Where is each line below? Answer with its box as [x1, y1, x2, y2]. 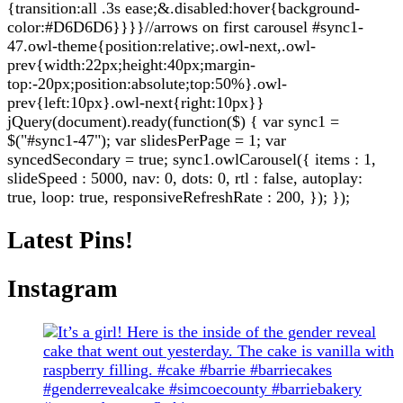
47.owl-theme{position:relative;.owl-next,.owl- [7, 36, 316, 55]
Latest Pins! [7, 227, 133, 255]
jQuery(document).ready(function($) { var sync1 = [7, 112, 339, 130]
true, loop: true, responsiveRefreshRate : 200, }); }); [7, 187, 350, 206]
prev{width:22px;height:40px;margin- [7, 55, 255, 74]
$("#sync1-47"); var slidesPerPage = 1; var [7, 130, 286, 149]
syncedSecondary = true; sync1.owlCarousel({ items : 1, [7, 149, 376, 168]
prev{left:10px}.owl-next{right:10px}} [7, 93, 264, 112]
